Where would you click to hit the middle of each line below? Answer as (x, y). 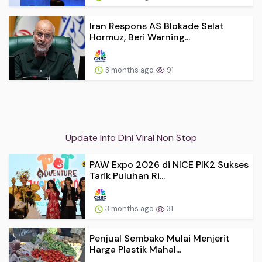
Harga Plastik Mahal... (135, 249)
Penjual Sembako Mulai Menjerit (160, 238)
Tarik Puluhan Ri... (127, 176)
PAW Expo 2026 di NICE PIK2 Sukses (169, 165)
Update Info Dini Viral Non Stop (131, 138)
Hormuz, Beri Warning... (140, 37)
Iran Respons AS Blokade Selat (157, 26)
